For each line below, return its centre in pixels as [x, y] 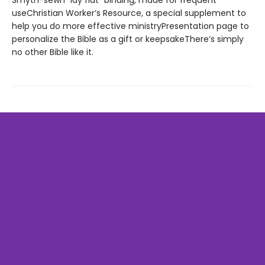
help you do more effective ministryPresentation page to [130, 26]
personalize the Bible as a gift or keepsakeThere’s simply [128, 39]
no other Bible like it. [53, 52]
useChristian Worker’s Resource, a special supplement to [129, 13]
